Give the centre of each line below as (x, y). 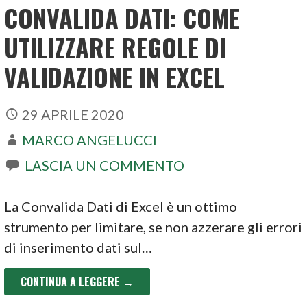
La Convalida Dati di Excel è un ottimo (121, 207)
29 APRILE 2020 (73, 115)
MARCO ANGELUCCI (90, 140)
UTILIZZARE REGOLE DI (115, 47)
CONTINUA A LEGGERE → (77, 282)
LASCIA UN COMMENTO (105, 165)
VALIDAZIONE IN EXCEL (115, 77)
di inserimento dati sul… (78, 248)
